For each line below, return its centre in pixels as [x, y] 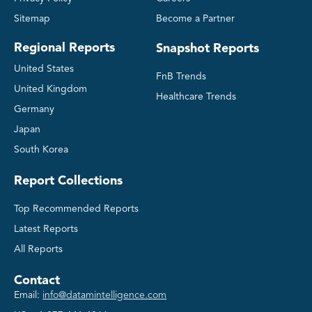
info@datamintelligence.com [104, 296]
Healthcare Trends [196, 96]
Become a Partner [195, 19]
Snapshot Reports [208, 48]
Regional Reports [64, 48]
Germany [34, 110]
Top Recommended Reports [76, 209]
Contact [37, 281]
